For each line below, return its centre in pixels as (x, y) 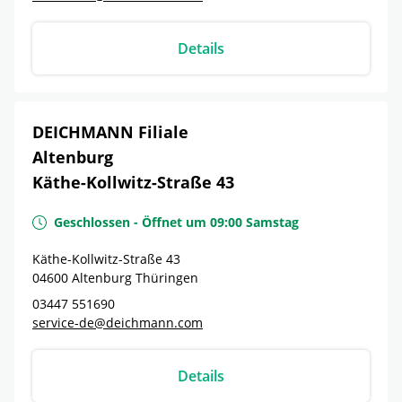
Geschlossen (92, 222)
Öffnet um (174, 222)
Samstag (272, 222)
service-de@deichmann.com (118, 323)
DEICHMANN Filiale (110, 132)
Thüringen (167, 278)
